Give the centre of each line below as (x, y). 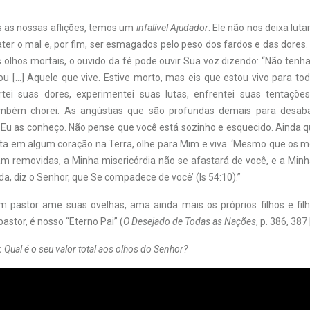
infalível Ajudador (172, 28)
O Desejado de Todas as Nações (190, 222)
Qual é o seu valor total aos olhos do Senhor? (96, 249)
